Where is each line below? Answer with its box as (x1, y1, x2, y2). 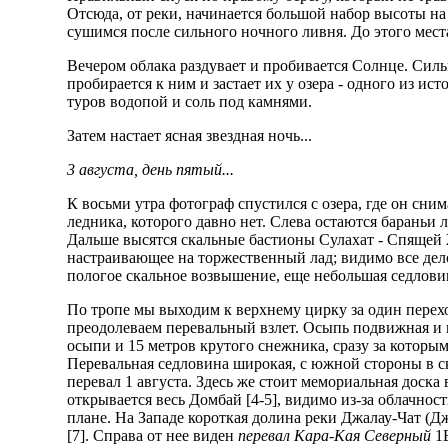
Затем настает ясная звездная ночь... (67, 127, 313, 145)
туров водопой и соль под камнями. (67, 93, 313, 111)
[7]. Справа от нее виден (67, 427, 239, 445)
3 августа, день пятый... (67, 161, 235, 179)
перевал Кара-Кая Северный (238, 427, 432, 445)
